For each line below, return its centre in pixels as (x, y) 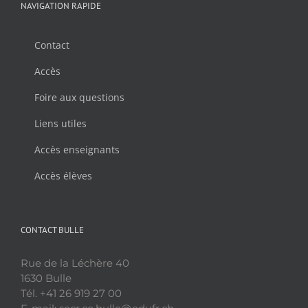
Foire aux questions (79, 97)
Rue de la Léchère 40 (75, 263)
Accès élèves (63, 175)
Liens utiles (60, 123)
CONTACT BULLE (52, 230)
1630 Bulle (46, 278)
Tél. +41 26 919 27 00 (71, 293)
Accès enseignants (77, 149)
